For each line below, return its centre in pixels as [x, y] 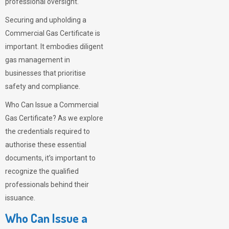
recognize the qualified [42, 171]
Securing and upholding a [46, 20]
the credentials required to [48, 131]
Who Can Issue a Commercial [52, 105]
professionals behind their [47, 185]
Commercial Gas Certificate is [53, 33]
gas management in [38, 60]
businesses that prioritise [45, 73]
